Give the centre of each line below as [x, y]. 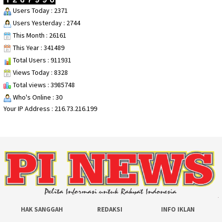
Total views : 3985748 [43, 85]
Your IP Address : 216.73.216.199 [50, 109]
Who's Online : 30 [37, 97]
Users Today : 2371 [40, 10]
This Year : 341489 [38, 48]
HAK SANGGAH [42, 210]
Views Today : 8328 [40, 72]
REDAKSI [110, 210]
